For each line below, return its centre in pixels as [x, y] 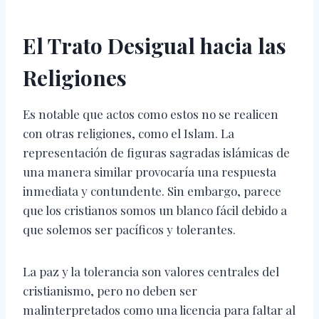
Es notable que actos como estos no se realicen [151, 114]
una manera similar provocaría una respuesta [150, 172]
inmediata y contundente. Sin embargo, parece [152, 191]
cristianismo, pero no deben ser [110, 291]
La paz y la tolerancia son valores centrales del [151, 272]
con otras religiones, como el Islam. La [129, 134]
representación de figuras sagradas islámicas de [156, 153]
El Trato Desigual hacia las [155, 46]
